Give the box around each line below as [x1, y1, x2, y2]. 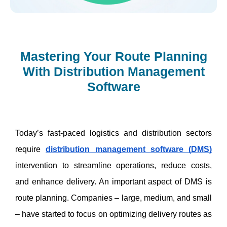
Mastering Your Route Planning [20, 49, 207, 63]
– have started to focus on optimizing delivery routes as [15, 209, 212, 218]
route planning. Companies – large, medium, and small [15, 193, 212, 202]
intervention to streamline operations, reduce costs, [15, 161, 212, 170]
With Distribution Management [22, 64, 205, 79]
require [15, 144, 46, 154]
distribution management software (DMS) [46, 144, 212, 154]
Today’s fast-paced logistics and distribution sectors [15, 128, 212, 137]
